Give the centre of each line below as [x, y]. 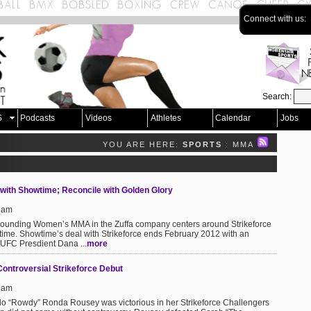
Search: [278, 96]
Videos [98, 118]
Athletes [166, 118]
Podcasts [38, 118]
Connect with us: [276, 19]
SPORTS [202, 144]
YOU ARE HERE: [143, 144]
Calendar [233, 118]
